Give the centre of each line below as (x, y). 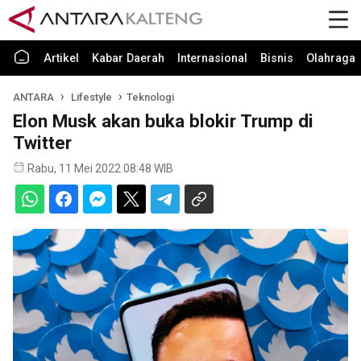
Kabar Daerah (128, 58)
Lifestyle (93, 97)
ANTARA (33, 97)
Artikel (61, 58)
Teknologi (150, 97)
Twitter (42, 143)
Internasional (212, 58)
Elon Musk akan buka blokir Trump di (163, 121)
